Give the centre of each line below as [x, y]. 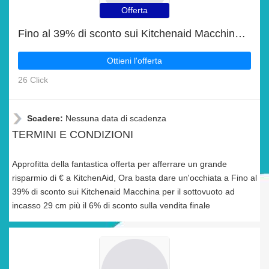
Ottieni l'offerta [134, 61]
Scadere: [46, 118]
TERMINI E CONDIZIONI [73, 134]
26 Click [33, 80]
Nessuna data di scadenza [116, 118]
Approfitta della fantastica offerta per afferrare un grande [119, 164]
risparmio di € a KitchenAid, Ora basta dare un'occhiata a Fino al [134, 178]
